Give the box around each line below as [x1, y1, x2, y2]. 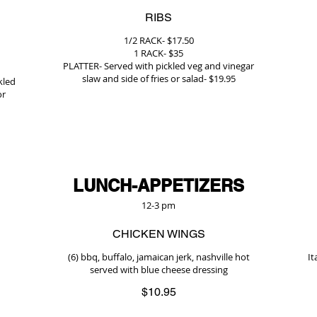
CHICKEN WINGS [112, 227, 205, 241]
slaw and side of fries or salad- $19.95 [81, 72, 236, 85]
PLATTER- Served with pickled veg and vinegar [63, 59, 254, 72]
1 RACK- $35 [134, 47, 183, 59]
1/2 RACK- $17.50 [123, 34, 194, 47]
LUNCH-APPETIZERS [73, 175, 244, 195]
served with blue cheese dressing [89, 263, 228, 276]
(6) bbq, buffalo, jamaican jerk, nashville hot [67, 250, 250, 263]
